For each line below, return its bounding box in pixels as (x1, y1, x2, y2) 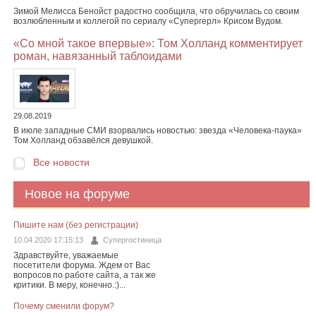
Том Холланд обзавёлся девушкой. (13, 135, 153, 146)
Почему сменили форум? (13, 300, 114, 311)
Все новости (32, 157, 90, 169)
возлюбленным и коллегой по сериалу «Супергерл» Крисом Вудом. (13, 16, 285, 27)
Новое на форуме (24, 186, 130, 201)
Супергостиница (102, 235, 162, 244)
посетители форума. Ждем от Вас (13, 260, 150, 270)
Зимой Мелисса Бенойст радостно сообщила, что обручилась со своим (13, 6, 299, 17)
